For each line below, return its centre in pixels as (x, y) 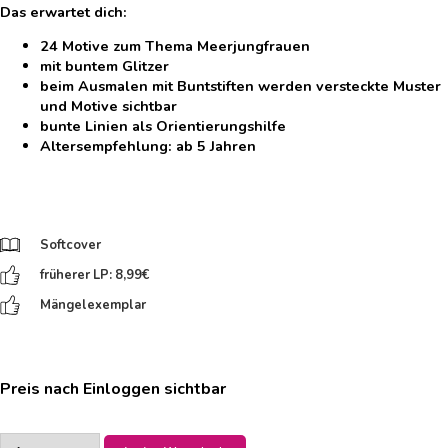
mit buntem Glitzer (104, 66)
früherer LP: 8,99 (91, 275)
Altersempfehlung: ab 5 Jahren (148, 146)
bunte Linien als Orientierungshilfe (163, 126)
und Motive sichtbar (108, 106)
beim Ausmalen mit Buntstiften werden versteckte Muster (240, 86)
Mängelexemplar (93, 305)
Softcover (70, 245)
